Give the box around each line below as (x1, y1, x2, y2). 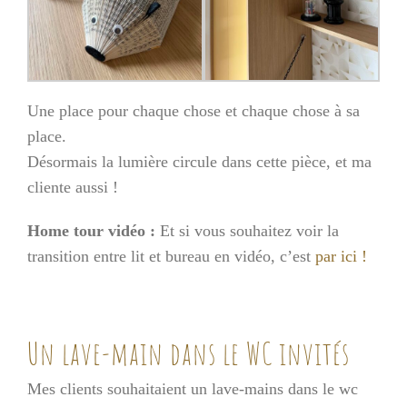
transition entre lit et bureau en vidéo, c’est (27, 247, 315, 266)
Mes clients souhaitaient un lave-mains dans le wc (27, 380, 358, 399)
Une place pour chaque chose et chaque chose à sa (27, 102, 360, 121)
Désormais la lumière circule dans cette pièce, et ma (27, 153, 372, 172)
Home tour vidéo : (27, 222, 160, 241)
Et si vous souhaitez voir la (160, 222, 339, 241)
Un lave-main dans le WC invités (27, 334, 350, 373)
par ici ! (315, 247, 367, 266)
